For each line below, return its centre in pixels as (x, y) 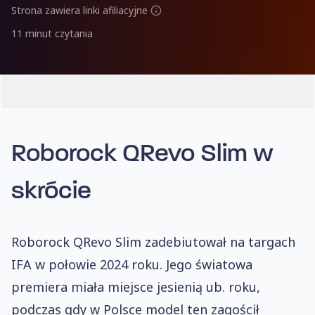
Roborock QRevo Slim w (142, 155)
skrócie (51, 192)
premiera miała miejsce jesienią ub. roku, (136, 287)
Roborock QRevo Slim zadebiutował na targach (153, 242)
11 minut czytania (52, 33)
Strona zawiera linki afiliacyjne (79, 10)
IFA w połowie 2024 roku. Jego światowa (132, 264)
